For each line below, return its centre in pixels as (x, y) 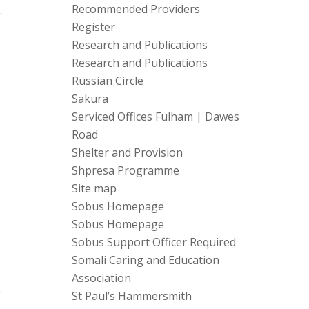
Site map (94, 188)
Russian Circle (107, 81)
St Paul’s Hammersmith (131, 296)
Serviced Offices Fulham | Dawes (155, 117)
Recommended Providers (136, 9)
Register (93, 27)
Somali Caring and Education (145, 260)
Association (101, 278)
